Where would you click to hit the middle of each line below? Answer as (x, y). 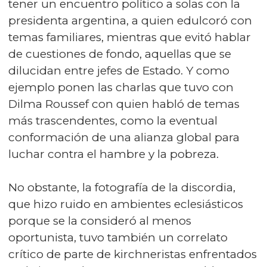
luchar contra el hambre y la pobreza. (114, 154)
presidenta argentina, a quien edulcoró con (130, 21)
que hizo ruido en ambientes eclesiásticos (126, 204)
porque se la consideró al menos (100, 221)
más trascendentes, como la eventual (113, 121)
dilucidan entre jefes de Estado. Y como (119, 71)
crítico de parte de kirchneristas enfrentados (133, 254)
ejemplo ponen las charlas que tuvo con (121, 87)
